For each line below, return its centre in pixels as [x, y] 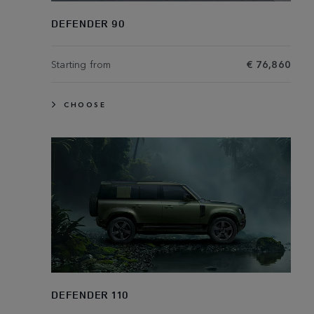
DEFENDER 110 [90, 294]
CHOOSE [85, 105]
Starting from [81, 64]
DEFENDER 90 [88, 24]
